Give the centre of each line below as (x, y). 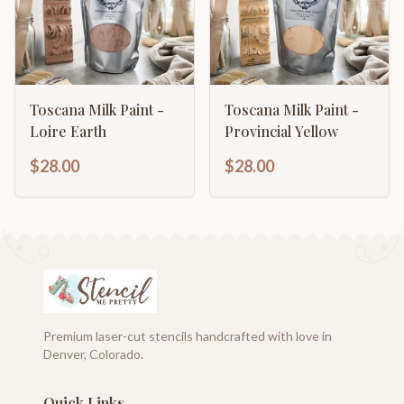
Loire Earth (68, 131)
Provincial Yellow (281, 131)
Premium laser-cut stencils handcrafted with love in (188, 336)
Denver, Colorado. (93, 354)
